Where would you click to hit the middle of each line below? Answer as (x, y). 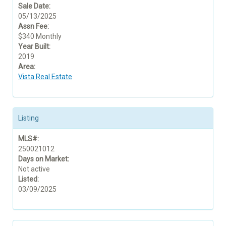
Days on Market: (44, 159)
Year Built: (34, 46)
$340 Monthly (40, 36)
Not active (34, 169)
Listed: (29, 179)
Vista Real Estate (45, 76)
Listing (29, 118)
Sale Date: (34, 6)
